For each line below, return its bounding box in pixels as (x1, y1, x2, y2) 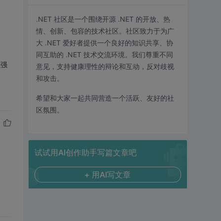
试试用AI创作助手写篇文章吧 (34, 147, 137, 157)
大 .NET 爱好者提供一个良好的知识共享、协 (36, 38, 173, 47)
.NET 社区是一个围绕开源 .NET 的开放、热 (36, 15, 170, 23)
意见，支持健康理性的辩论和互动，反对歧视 (36, 62, 174, 71)
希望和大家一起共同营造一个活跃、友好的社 (36, 94, 174, 102)
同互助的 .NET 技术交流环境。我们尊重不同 (36, 50, 173, 59)
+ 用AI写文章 (84, 170, 131, 180)
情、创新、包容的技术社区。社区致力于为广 (36, 27, 174, 35)
